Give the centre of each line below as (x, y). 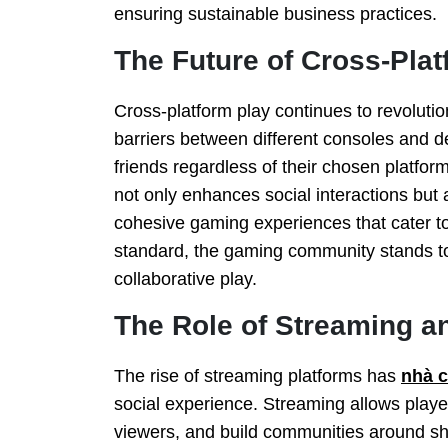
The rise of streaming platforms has (257, 375)
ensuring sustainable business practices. (275, 13)
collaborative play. (185, 278)
